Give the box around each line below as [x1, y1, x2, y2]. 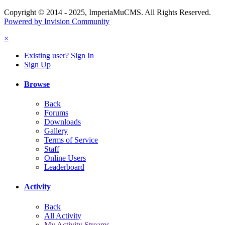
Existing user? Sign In [24, 51, 94, 60]
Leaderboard [44, 163, 84, 172]
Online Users [44, 154, 86, 163]
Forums [44, 108, 68, 118]
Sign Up [24, 60, 51, 69]
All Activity [44, 211, 81, 220]
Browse [24, 79, 50, 88]
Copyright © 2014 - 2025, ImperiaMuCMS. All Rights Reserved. [4, 8, 211, 17]
